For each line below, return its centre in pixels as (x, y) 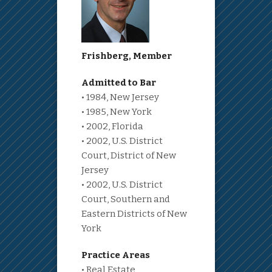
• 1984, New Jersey (120, 97)
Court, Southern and (126, 199)
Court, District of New (129, 156)
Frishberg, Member (127, 56)
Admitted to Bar (119, 83)
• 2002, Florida (112, 127)
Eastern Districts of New (134, 214)
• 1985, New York (117, 112)
